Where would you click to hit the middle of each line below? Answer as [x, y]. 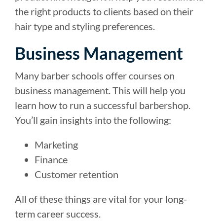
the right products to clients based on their [104, 11]
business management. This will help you [100, 90]
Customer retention [76, 174]
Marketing [56, 144]
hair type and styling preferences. [85, 26]
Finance [51, 159]
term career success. [58, 213]
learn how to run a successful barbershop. [103, 105]
